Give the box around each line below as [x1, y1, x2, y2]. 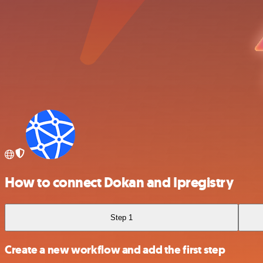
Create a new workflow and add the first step [5, 242, 225, 257]
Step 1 [110, 213, 133, 222]
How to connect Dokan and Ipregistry [5, 173, 234, 192]
